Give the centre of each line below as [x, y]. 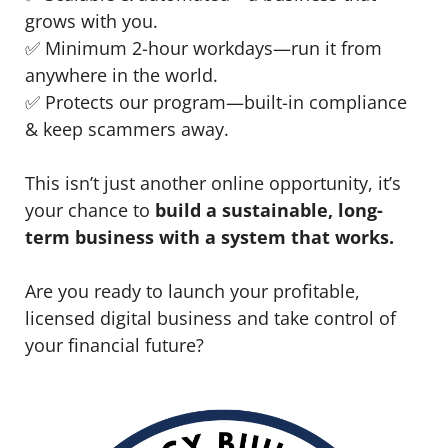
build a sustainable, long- [266, 209]
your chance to [87, 209]
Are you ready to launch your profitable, [192, 290]
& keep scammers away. [127, 128]
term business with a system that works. [209, 236]
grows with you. [91, 20]
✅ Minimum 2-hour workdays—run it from [203, 47]
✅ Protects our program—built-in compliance [216, 101]
